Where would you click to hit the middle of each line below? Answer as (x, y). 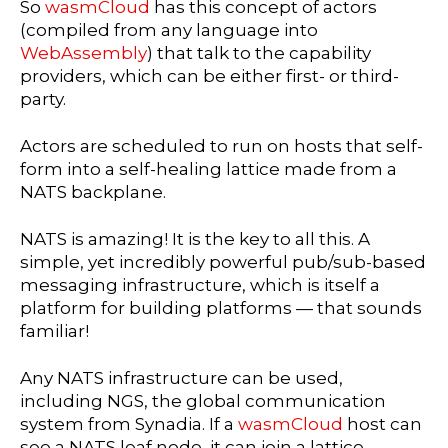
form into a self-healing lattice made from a (208, 169)
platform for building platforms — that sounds (221, 307)
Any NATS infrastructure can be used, (181, 377)
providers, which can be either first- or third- (209, 76)
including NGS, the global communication (203, 400)
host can (384, 423)
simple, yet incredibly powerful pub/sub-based (223, 261)
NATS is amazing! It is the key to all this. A (195, 238)
